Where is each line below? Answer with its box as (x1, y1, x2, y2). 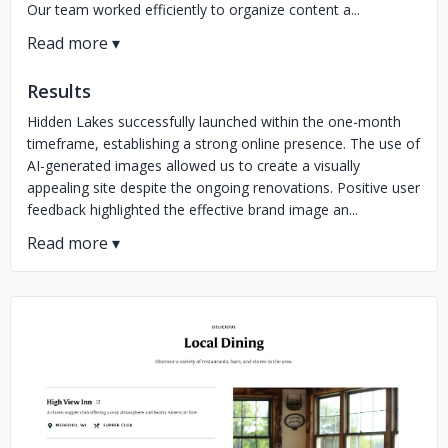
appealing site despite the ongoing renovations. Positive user (27, 178, 420, 197)
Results (27, 79, 91, 103)
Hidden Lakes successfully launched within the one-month (27, 112, 401, 131)
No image (171, 405, 277, 439)
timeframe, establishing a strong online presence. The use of (27, 134, 420, 153)
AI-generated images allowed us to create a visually (27, 156, 360, 175)
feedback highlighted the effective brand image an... (27, 200, 358, 219)
